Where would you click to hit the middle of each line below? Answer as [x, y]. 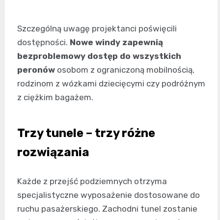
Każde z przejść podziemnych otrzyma [92, 181]
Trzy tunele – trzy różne [86, 133]
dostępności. [43, 42]
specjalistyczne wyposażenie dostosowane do [109, 195]
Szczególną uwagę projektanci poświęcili [97, 28]
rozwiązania [53, 152]
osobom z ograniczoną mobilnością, [125, 69]
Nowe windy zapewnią [116, 42]
